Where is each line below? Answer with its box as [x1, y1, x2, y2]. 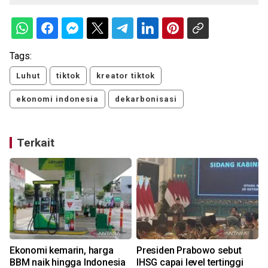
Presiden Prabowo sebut [136, 244, 242, 256]
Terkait [17, 135, 54, 150]
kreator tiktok [96, 71, 155, 80]
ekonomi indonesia [16, 94, 99, 103]
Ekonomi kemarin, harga [10, 244, 114, 256]
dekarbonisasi [115, 94, 177, 103]
